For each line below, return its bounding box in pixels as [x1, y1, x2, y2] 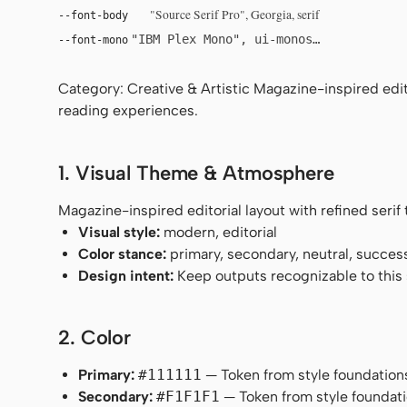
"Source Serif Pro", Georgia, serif [150, 6, 320, 23]
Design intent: [78, 266, 174, 284]
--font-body [58, 8, 128, 22]
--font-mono [58, 33, 128, 46]
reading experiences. [58, 102, 198, 119]
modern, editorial [160, 223, 278, 241]
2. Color [58, 325, 132, 351]
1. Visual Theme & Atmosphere [58, 160, 334, 185]
